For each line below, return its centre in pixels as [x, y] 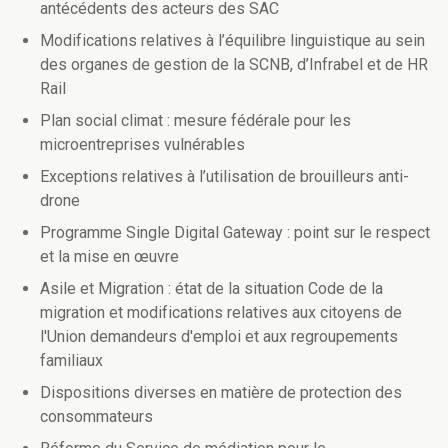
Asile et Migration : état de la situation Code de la [211, 289]
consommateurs [96, 417]
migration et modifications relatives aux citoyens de [221, 313]
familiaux [71, 361]
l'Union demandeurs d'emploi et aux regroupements [219, 337]
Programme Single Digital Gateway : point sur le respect [235, 233]
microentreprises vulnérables [142, 145]
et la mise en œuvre [109, 257]
